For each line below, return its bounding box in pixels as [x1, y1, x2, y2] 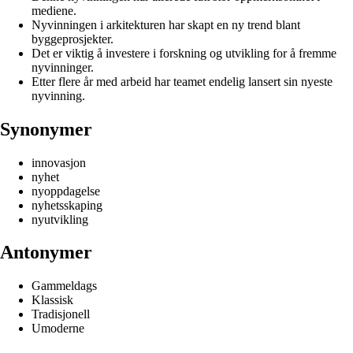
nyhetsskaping [32, 198, 102, 212]
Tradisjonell [32, 307, 90, 321]
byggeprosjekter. [32, 32, 113, 46]
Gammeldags [32, 279, 97, 293]
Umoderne [32, 321, 84, 336]
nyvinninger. [32, 60, 94, 74]
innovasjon [32, 155, 86, 169]
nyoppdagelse [32, 184, 100, 198]
